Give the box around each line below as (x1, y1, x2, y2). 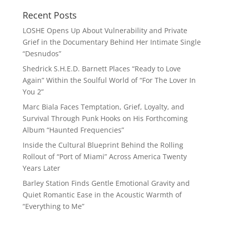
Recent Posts (22, 9, 77, 22)
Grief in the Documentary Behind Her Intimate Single (22, 37, 201, 47)
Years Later (22, 163, 60, 173)
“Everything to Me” (22, 201, 84, 211)
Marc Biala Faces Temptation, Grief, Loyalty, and (22, 102, 184, 112)
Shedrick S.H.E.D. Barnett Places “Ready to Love (22, 64, 181, 74)
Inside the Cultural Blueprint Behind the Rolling (22, 140, 183, 150)
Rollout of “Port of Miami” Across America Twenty (22, 152, 187, 162)
